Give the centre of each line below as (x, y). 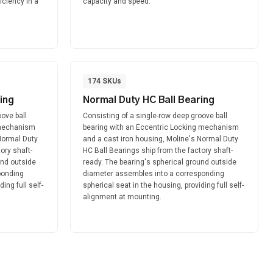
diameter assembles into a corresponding (154, 174)
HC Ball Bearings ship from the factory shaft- (158, 151)
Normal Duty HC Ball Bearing (149, 100)
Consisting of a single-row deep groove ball (155, 116)
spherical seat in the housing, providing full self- (163, 185)
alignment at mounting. (122, 197)
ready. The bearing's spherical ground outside (160, 162)
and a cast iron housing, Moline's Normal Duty (161, 139)
